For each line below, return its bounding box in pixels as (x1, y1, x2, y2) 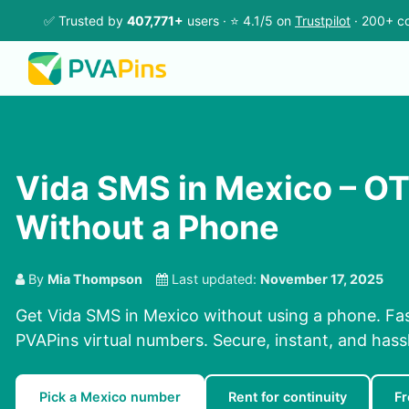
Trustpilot (295, 13, 351, 28)
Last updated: (168, 271, 260, 288)
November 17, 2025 (260, 271, 383, 288)
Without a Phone (16, 207, 279, 248)
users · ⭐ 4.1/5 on (184, 13, 295, 28)
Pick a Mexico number (39, 389, 181, 405)
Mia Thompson (47, 271, 142, 288)
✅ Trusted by (44, 13, 127, 28)
